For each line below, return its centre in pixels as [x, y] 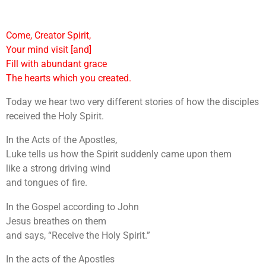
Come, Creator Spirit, [48, 35]
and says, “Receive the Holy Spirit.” [78, 235]
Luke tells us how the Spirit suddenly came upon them [119, 154]
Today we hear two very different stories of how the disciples [132, 102]
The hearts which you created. [69, 78]
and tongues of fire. [47, 183]
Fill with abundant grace [56, 64]
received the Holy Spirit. [55, 116]
